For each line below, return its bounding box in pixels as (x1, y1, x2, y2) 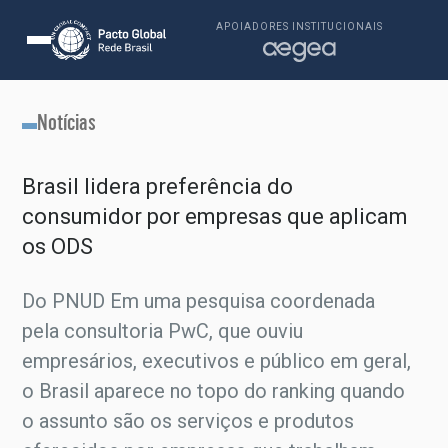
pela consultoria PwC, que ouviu (22, 319, 304, 343)
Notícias (37, 108, 97, 135)
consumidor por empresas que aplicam (22, 204, 409, 229)
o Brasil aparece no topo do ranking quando (22, 379, 406, 403)
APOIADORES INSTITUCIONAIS (215, 21, 383, 32)
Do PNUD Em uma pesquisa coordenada (22, 289, 376, 313)
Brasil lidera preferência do (22, 174, 294, 199)
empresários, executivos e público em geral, (22, 349, 412, 373)
